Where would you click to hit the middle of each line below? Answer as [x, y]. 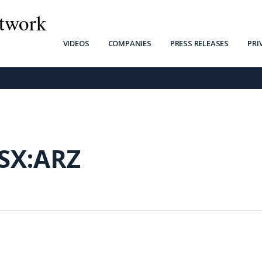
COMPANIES [130, 43]
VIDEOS [76, 43]
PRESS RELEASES [199, 43]
